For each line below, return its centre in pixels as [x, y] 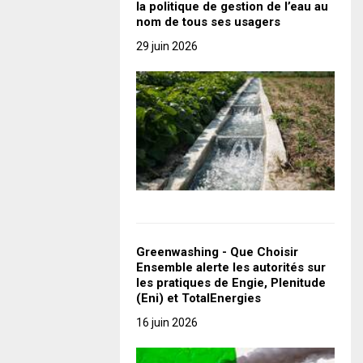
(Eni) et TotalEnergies [199, 299]
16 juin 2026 [167, 323]
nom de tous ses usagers [208, 22]
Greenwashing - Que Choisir [217, 252]
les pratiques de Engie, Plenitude [231, 283]
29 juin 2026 [167, 47]
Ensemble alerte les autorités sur [231, 268]
